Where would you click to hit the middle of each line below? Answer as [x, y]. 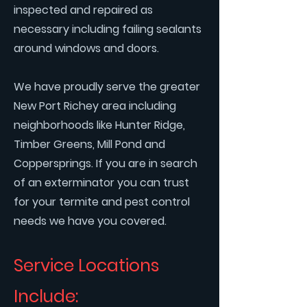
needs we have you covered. [90, 221]
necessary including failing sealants [108, 29]
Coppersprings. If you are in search [106, 163]
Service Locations [87, 266]
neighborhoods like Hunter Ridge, [99, 125]
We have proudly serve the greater [107, 87]
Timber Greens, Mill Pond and [89, 144]
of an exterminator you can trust [101, 183]
